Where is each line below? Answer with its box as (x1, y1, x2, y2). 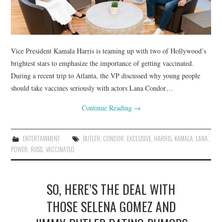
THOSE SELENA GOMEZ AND (46, 196, 176, 216)
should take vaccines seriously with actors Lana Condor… (11, 83, 173, 93)
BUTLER (82, 133, 100, 143)
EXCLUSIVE (126, 133, 151, 143)
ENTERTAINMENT (22, 133, 60, 143)
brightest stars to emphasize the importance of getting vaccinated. (11, 58, 194, 68)
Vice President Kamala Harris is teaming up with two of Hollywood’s (11, 46, 207, 55)
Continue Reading (81, 103, 134, 112)
